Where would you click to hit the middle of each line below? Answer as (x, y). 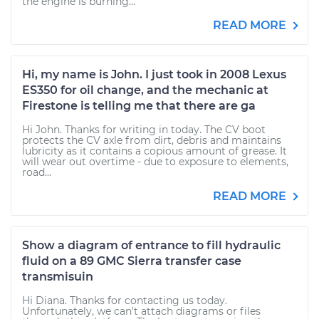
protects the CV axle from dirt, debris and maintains (152, 140)
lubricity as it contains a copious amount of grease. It (155, 151)
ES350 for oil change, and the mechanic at (145, 90)
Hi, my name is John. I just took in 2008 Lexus (154, 74)
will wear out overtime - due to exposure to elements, (155, 162)
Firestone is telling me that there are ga (139, 106)
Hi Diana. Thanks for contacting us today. (125, 300)
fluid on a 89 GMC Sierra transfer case (132, 261)
